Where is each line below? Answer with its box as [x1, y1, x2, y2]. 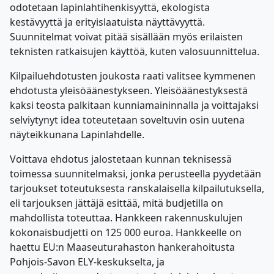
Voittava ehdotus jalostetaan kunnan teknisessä [10, 152, 232, 166]
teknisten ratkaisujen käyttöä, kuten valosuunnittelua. [10, 45, 259, 58]
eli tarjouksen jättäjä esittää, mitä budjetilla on [10, 196, 223, 210]
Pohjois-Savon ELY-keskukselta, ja [10, 255, 165, 268]
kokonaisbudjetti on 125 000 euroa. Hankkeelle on [10, 226, 242, 239]
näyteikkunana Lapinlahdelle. [10, 128, 144, 141]
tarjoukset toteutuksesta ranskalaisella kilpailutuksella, [10, 182, 264, 195]
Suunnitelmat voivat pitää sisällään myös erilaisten [10, 30, 243, 43]
